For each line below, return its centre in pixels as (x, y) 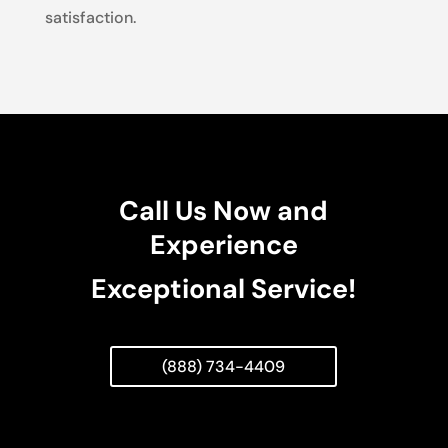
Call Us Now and (224, 210)
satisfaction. (90, 17)
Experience (223, 244)
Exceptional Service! (224, 288)
